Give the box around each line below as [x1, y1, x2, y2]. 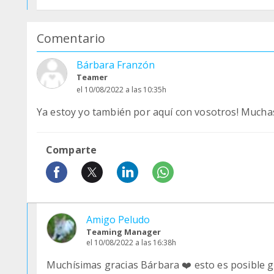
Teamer [76, 72, 108, 83]
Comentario [37, 30, 105, 46]
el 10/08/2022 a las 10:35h [76, 84, 166, 95]
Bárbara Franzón [76, 58, 155, 72]
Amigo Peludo [86, 213, 150, 226]
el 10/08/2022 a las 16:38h [86, 237, 176, 248]
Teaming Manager [86, 226, 161, 237]
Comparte [46, 143, 97, 157]
